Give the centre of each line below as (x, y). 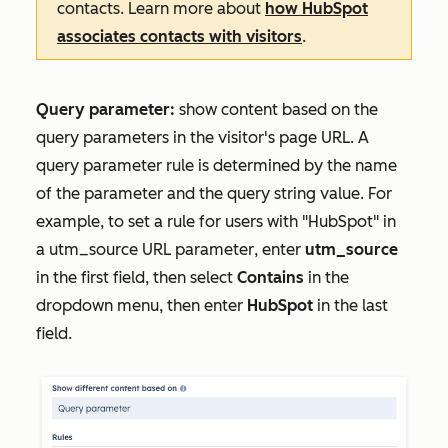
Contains (270, 277)
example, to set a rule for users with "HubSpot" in (216, 221)
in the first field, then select (136, 277)
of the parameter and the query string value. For (214, 193)
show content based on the (278, 109)
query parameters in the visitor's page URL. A (202, 137)
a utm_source (87, 249)
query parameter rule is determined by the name (216, 165)
